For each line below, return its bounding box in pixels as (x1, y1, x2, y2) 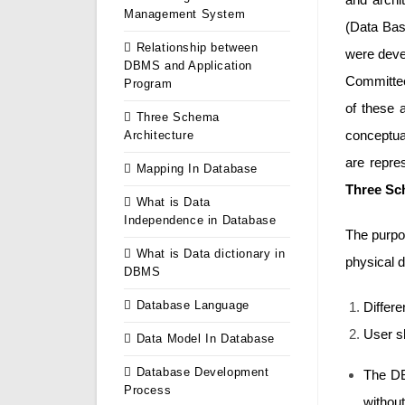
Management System (124, 7, 246, 22)
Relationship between (136, 41, 259, 55)
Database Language (136, 298, 250, 313)
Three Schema (136, 110, 220, 125)
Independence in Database (124, 213, 277, 228)
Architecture (124, 128, 194, 143)
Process (124, 383, 172, 398)
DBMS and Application (124, 59, 252, 73)
